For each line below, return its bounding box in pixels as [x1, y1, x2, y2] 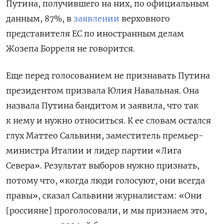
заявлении [73, 13, 119, 23]
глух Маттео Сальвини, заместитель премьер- [6, 130, 203, 140]
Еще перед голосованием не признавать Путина [6, 70, 210, 80]
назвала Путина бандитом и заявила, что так [6, 100, 198, 110]
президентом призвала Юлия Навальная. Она [6, 85, 199, 95]
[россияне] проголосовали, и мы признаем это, [6, 205, 207, 215]
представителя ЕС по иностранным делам [6, 28, 184, 38]
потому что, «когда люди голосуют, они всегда [6, 175, 205, 185]
